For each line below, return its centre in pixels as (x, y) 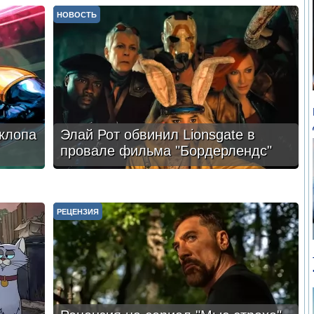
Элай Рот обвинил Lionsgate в (157, 135)
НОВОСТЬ (76, 15)
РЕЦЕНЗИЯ (77, 212)
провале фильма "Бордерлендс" (166, 151)
